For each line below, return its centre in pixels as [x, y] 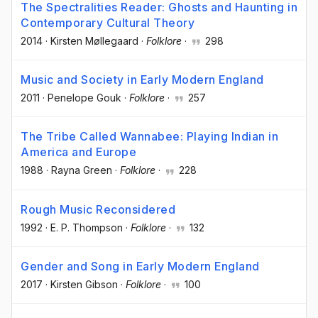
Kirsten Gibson [84, 284]
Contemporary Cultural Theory [108, 23]
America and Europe [78, 152]
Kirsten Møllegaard [94, 41]
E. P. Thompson [87, 227]
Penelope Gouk [84, 98]
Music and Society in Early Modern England [142, 80]
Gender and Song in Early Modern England [140, 266]
